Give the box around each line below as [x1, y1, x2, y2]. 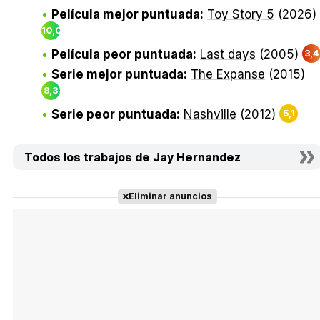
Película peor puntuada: [51, 47, 196, 62]
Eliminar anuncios [128, 191, 212, 202]
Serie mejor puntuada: [51, 67, 187, 82]
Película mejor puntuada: [51, 7, 204, 22]
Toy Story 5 [207, 7, 274, 22]
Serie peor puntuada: [51, 107, 180, 122]
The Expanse [191, 67, 265, 82]
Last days [200, 47, 256, 62]
